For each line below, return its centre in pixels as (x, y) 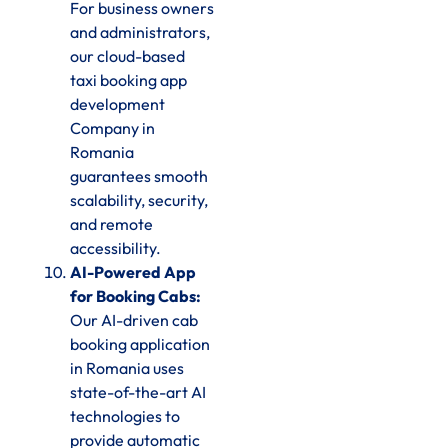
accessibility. (115, 248)
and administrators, (140, 32)
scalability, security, (139, 200)
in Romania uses (127, 368)
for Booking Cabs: (135, 296)
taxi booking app (128, 80)
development (117, 104)
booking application (140, 344)
